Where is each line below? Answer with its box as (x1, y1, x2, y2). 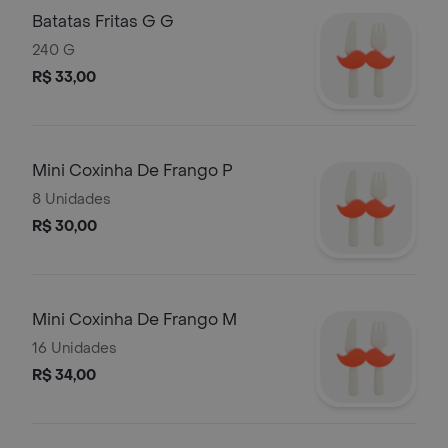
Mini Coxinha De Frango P (32, 160, 233, 181)
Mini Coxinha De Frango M (32, 309, 237, 330)
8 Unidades (32, 190, 111, 209)
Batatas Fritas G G (32, 11, 174, 32)
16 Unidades (32, 339, 117, 358)
